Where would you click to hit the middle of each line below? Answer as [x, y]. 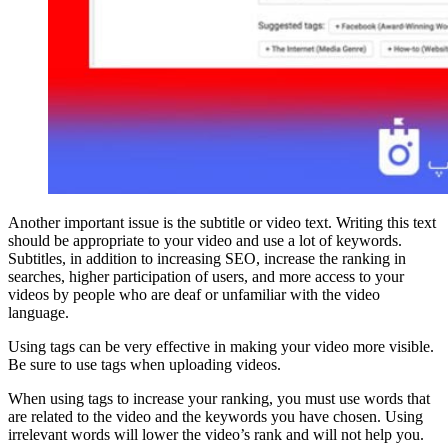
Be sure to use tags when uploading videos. [144, 365]
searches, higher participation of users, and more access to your [206, 277]
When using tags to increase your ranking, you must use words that [219, 399]
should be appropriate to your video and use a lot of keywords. [205, 241]
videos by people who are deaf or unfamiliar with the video [194, 295]
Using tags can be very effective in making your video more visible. [221, 347]
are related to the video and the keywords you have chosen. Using [215, 417]
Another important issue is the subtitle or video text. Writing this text [222, 223]
